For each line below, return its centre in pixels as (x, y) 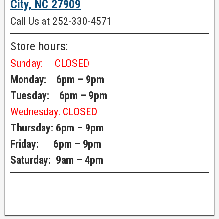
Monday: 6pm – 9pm (57, 79)
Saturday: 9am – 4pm (57, 160)
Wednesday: (36, 111)
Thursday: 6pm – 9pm (57, 128)
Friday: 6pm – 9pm (56, 144)
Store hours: (39, 46)
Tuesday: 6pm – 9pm (59, 95)
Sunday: (33, 63)
